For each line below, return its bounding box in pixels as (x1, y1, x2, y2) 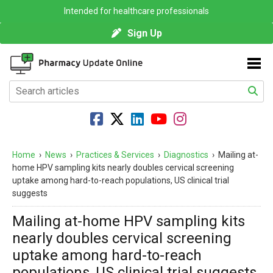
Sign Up (127, 27, 162, 39)
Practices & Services (76, 150, 154, 160)
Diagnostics (164, 150, 208, 160)
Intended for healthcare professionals (64, 6, 209, 16)
